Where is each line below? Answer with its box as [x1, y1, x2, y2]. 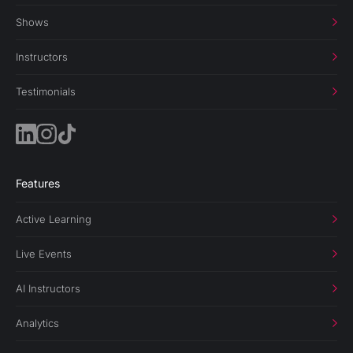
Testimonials [16, 84, 76, 98]
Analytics [16, 316, 59, 329]
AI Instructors [16, 281, 80, 295]
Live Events [16, 247, 72, 260]
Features [16, 176, 60, 190]
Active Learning [16, 212, 91, 225]
